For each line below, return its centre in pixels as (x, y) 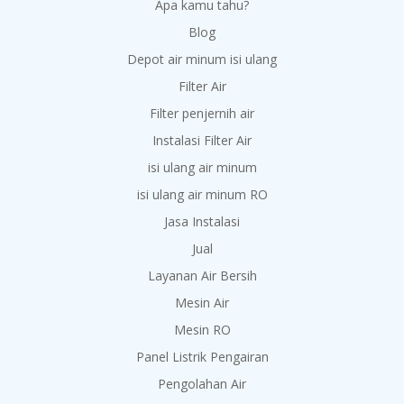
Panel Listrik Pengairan (202, 356)
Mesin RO (202, 329)
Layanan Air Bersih (202, 275)
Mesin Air (202, 302)
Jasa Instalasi (202, 221)
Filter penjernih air (202, 113)
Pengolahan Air (202, 383)
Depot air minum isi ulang (202, 59)
